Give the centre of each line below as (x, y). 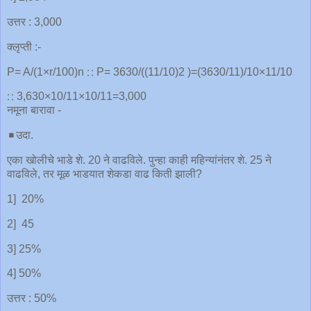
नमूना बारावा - (34, 110)
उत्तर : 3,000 (34, 22)
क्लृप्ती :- (24, 47)
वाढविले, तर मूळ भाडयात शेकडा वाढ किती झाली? (104, 174)
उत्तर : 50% (32, 299)
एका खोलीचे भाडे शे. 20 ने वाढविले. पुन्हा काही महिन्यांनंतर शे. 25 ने (139, 160)
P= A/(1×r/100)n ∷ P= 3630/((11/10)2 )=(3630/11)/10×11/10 (150, 72)
